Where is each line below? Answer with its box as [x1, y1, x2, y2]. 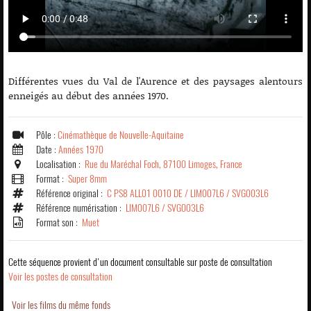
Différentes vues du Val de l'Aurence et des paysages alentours [8, 73, 303, 88]
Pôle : [36, 128, 58, 142]
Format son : [36, 215, 82, 229]
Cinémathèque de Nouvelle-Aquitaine [58, 128, 184, 142]
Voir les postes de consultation [8, 269, 112, 283]
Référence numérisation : [36, 201, 126, 215]
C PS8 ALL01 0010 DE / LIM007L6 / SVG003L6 [107, 186, 269, 200]
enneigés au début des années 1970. [8, 87, 169, 103]
